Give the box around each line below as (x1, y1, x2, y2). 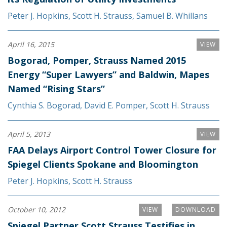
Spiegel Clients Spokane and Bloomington (8, 158, 198, 170)
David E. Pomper (84, 99, 146, 111)
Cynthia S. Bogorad (8, 99, 80, 111)
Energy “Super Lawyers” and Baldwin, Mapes (8, 68, 209, 81)
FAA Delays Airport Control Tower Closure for (8, 143, 216, 156)
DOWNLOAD (175, 205, 216, 214)
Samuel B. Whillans (136, 10, 208, 21)
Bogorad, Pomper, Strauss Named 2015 (8, 54, 186, 66)
